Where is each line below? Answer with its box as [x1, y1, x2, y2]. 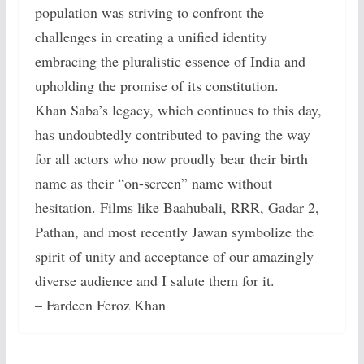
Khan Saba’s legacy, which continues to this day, [34, 100, 322, 120]
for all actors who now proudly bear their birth [34, 149, 308, 169]
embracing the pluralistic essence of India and [34, 51, 305, 71]
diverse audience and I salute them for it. [34, 271, 275, 291]
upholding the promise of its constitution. [34, 76, 279, 96]
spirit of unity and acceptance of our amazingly [34, 246, 314, 266]
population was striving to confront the [34, 2, 264, 23]
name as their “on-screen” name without [34, 173, 272, 193]
